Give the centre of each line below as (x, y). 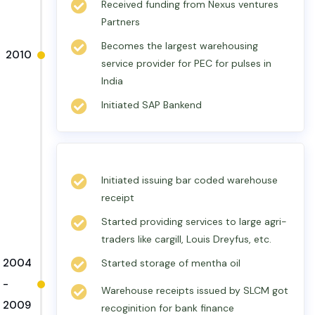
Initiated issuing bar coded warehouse (189, 180)
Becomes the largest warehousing (180, 46)
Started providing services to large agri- (194, 221)
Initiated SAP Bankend (152, 105)
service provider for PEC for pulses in (186, 63)
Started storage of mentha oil (171, 263)
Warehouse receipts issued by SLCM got (195, 290)
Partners (121, 22)
